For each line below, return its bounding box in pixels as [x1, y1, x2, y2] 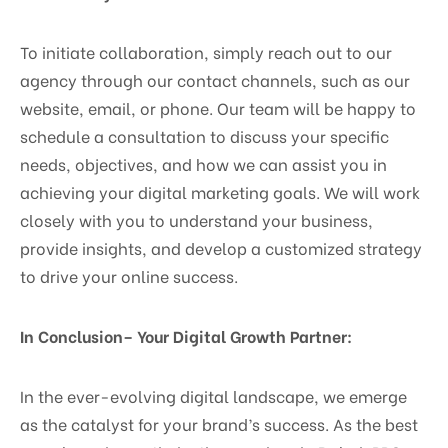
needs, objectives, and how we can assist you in [20, 152, 387, 176]
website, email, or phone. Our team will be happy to [20, 96, 416, 120]
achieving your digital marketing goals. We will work [20, 180, 420, 204]
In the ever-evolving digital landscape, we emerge [20, 384, 407, 408]
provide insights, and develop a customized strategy [20, 236, 422, 260]
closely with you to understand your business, [20, 208, 373, 232]
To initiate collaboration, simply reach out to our [20, 40, 392, 64]
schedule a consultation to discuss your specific [20, 124, 389, 148]
